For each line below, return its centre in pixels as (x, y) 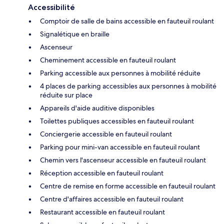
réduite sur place (66, 95)
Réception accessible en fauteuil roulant (102, 173)
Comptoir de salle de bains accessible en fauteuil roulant (127, 21)
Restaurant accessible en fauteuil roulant (102, 212)
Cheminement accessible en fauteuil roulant (108, 60)
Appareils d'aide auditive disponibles (97, 108)
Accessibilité (51, 7)
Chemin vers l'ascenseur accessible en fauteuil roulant (123, 160)
